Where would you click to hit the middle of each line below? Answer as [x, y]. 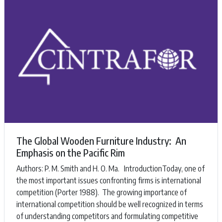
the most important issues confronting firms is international [109, 181]
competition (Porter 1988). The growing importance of [102, 193]
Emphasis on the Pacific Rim [71, 153]
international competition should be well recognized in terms [110, 204]
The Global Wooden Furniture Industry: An [101, 141]
